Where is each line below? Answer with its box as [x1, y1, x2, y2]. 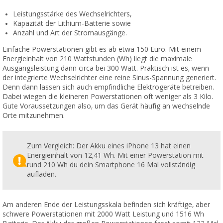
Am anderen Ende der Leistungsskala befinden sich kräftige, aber [2, 201, 210, 209]
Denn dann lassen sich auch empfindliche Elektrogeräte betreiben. [2, 83, 214, 92]
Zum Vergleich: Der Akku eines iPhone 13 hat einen [26, 142, 191, 150]
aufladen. [26, 170, 56, 179]
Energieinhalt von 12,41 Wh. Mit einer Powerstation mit [26, 151, 204, 160]
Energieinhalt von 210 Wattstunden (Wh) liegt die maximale [2, 55, 192, 63]
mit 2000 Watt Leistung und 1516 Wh [85, 210, 204, 219]
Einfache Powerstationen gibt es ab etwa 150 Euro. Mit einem [2, 45, 201, 54]
